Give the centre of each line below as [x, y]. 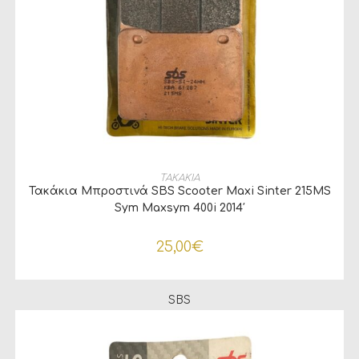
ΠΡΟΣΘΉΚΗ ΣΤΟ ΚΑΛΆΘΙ [179, 173]
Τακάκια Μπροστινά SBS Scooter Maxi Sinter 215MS [179, 191]
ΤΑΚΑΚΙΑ [179, 177]
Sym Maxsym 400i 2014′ [179, 208]
